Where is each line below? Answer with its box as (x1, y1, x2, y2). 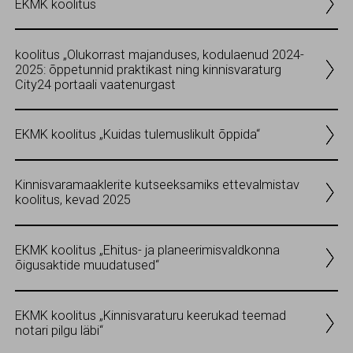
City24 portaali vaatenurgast (15, 76, 176, 92)
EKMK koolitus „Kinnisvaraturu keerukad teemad (15, 308, 286, 324)
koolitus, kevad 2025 (15, 192, 131, 208)
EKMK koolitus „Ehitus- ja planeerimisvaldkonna (15, 243, 280, 258)
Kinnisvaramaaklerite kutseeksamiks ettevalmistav (15, 177, 299, 193)
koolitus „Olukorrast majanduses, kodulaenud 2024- (15, 46, 304, 62)
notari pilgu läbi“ (15, 323, 103, 339)
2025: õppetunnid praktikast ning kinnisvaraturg (15, 61, 281, 77)
